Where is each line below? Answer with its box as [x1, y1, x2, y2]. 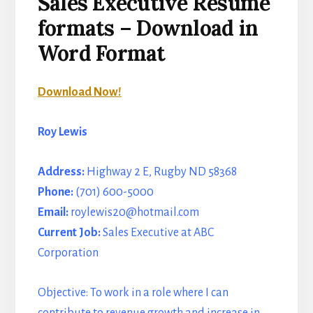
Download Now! [37, 85, 122, 99]
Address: [37, 165, 87, 178]
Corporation [37, 246, 99, 259]
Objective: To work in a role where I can [37, 286, 228, 299]
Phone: [37, 185, 75, 198]
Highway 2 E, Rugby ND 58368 [86, 165, 237, 178]
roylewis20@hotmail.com [68, 205, 199, 219]
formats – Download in [37, 14, 259, 41]
